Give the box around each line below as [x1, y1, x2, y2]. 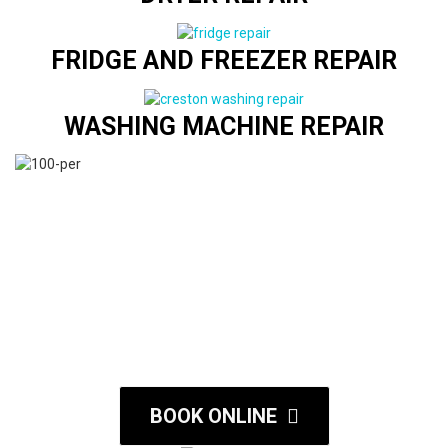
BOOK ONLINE [149, 404, 277, 429]
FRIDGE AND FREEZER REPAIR [51, 45, 397, 75]
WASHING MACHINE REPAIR [64, 112, 384, 142]
